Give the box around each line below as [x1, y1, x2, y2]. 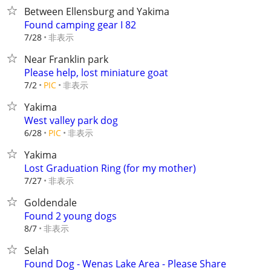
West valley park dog [24, 114, 118, 127]
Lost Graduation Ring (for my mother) [24, 162, 196, 175]
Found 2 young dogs [24, 209, 117, 223]
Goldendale [24, 196, 77, 209]
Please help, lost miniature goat [24, 66, 168, 79]
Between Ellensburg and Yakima [24, 5, 169, 18]
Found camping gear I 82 [24, 18, 136, 31]
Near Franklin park [24, 53, 108, 66]
